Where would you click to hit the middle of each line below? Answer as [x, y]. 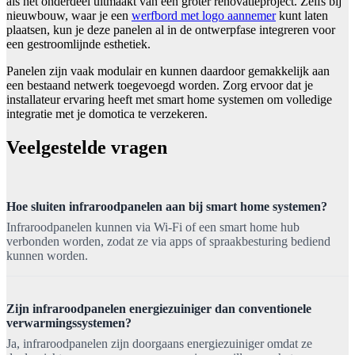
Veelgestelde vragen [87, 147]
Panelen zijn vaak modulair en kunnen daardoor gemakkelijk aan [168, 71]
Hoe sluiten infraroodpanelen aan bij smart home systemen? [167, 206]
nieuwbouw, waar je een [69, 15]
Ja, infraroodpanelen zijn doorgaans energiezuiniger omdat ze [159, 343]
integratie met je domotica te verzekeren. [107, 113]
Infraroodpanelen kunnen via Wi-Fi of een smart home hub [153, 227]
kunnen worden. [47, 255]
